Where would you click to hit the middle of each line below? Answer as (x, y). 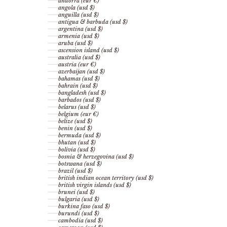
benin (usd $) (75, 128)
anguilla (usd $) (79, 15)
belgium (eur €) (79, 114)
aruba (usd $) (75, 43)
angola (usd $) (77, 8)
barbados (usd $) (80, 100)
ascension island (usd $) (89, 50)
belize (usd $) (75, 121)
